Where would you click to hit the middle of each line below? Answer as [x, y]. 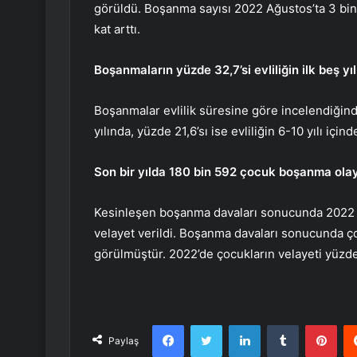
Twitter [239, 325]
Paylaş [124, 341]
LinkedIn [280, 325]
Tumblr [315, 325]
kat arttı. [117, 29]
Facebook [208, 325]
